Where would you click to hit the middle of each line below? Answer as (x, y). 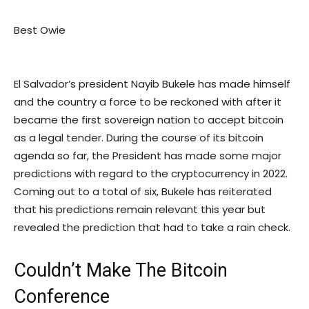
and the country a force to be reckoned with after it (148, 102)
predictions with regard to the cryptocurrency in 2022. (151, 174)
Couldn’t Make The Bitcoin (121, 271)
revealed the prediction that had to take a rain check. (152, 228)
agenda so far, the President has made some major (148, 156)
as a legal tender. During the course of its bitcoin (139, 138)
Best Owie (40, 30)
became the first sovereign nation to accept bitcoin (149, 120)
